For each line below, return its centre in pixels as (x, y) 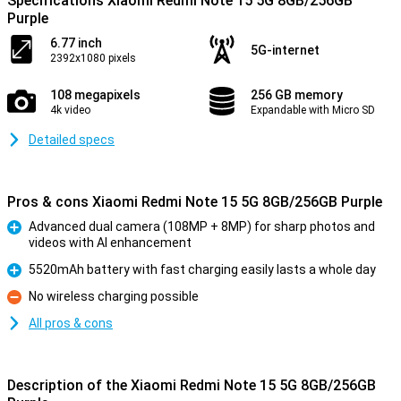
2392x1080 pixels (93, 58)
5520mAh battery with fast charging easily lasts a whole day (202, 269)
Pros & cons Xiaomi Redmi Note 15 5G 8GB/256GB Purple (195, 202)
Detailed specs (72, 140)
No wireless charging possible (114, 296)
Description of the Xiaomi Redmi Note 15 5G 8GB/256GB (192, 385)
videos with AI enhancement (110, 243)
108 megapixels (95, 95)
